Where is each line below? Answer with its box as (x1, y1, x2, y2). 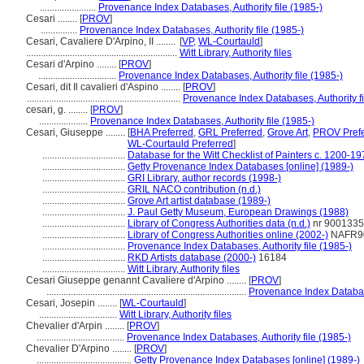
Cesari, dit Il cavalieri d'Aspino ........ (26, 81, 183, 93)
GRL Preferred (198, 127, 262, 138)
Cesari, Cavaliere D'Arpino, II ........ (26, 36, 178, 47)
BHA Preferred (130, 127, 193, 138)
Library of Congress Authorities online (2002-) (128, 229, 328, 240)
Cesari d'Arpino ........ (26, 58, 119, 70)
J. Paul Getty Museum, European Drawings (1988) (128, 206, 349, 218)
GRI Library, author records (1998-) (128, 172, 281, 184)
